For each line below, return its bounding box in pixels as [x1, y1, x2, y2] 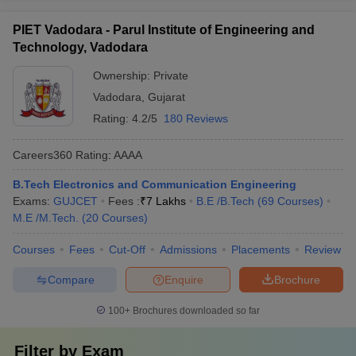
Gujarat [148, 91, 185, 103]
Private [153, 69, 188, 82]
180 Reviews [164, 112, 228, 125]
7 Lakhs [146, 195, 186, 207]
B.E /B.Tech [196, 195, 254, 207]
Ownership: [93, 69, 153, 82]
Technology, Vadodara [13, 41, 148, 54]
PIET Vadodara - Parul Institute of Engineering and [13, 23, 315, 37]
